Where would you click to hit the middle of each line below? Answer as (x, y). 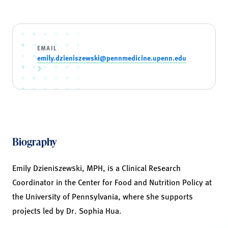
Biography (35, 142)
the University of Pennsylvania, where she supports (103, 196)
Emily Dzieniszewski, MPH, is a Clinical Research (96, 168)
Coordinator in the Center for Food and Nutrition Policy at (112, 182)
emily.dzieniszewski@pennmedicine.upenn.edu (112, 58)
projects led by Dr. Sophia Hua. (67, 211)
